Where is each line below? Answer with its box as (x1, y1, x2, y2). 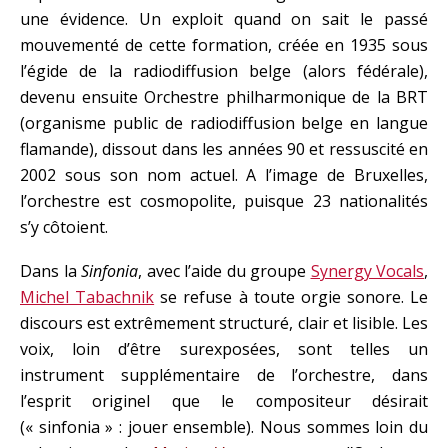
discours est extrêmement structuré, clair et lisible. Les (20, 312, 428, 334)
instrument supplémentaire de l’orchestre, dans (20, 364, 428, 386)
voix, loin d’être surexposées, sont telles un (20, 338, 428, 360)
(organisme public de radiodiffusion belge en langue (20, 112, 428, 134)
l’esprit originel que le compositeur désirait (20, 390, 428, 412)
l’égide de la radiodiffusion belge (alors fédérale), (20, 60, 428, 82)
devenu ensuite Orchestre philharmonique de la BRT (20, 86, 428, 108)
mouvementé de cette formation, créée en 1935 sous (20, 34, 428, 56)
